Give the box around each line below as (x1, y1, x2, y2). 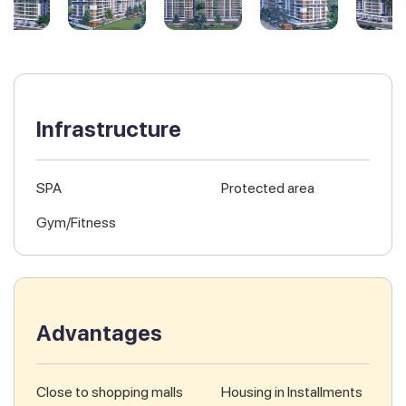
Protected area (221, 179, 314, 198)
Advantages (36, 320, 162, 347)
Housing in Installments (221, 383, 362, 401)
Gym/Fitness (36, 214, 116, 232)
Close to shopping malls (36, 383, 183, 401)
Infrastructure (36, 116, 181, 143)
